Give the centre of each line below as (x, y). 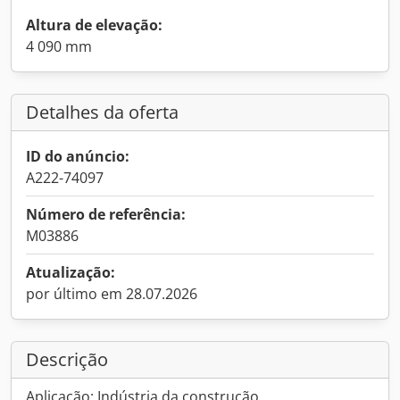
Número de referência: (106, 214)
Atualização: (71, 272)
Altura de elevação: (94, 25)
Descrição (67, 359)
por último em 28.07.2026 (112, 294)
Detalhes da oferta (102, 112)
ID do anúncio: (78, 156)
